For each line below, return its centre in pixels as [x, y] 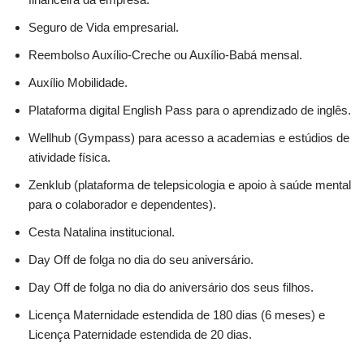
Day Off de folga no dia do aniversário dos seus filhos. [171, 287]
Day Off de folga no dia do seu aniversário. [141, 260]
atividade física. [69, 157]
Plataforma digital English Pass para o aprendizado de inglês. [190, 110]
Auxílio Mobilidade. [78, 82]
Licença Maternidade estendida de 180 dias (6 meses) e [177, 315]
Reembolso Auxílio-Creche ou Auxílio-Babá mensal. [165, 55]
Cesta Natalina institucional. [102, 232]
